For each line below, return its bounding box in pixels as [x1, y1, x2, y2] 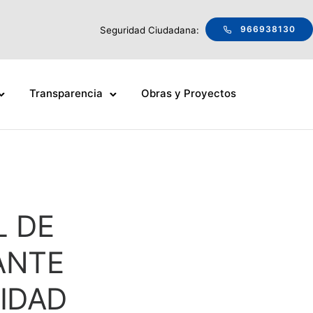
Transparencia [29, 87, 103, 101]
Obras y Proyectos [140, 87, 236, 101]
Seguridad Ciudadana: [99, 24, 202, 36]
